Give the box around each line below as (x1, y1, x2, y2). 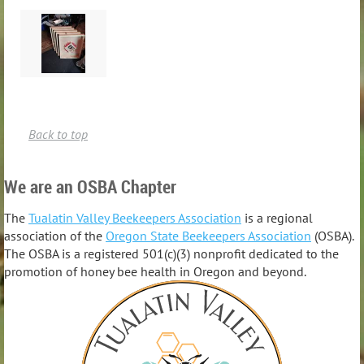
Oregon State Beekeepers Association (106, 227, 311, 245)
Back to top (28, 126, 88, 142)
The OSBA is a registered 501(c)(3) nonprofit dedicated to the (4, 245, 339, 262)
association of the (4, 227, 106, 245)
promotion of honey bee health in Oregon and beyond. (4, 263, 306, 280)
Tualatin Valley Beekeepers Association (28, 210, 241, 227)
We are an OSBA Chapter (4, 175, 176, 198)
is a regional (241, 210, 313, 227)
